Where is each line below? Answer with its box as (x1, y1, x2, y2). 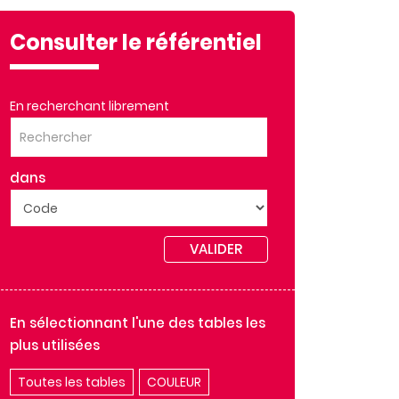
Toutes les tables (18, 373, 126, 391)
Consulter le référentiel (10, 28, 262, 57)
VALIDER (190, 240, 242, 258)
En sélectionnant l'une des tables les (10, 313, 265, 332)
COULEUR (147, 373, 201, 391)
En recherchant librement (10, 97, 169, 115)
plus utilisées (10, 336, 100, 354)
